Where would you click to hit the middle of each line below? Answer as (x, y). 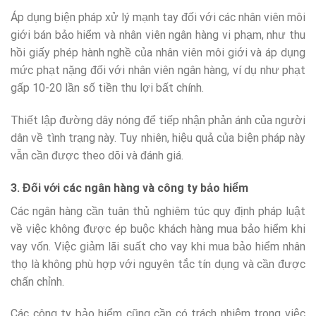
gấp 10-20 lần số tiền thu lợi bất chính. (107, 87)
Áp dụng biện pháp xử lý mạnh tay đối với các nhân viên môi (158, 17)
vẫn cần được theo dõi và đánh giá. (97, 155)
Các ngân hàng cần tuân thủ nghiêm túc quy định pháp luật (158, 211)
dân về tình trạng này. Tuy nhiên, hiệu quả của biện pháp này (158, 138)
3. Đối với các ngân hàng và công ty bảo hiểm (129, 188)
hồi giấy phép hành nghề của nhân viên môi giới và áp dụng (158, 52)
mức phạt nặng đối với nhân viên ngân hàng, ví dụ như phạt (158, 70)
